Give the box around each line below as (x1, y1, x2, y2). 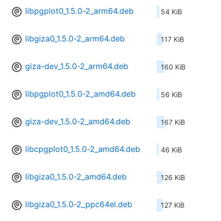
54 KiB (161, 7, 182, 16)
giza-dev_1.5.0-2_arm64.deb (25, 61, 128, 72)
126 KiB (161, 173, 185, 182)
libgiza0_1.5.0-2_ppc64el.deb (25, 199, 132, 210)
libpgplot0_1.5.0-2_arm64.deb (25, 6, 134, 16)
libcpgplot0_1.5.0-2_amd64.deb (25, 144, 140, 154)
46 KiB (161, 146, 182, 154)
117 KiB (161, 35, 184, 44)
